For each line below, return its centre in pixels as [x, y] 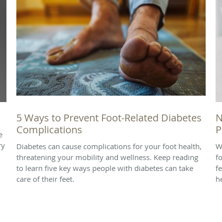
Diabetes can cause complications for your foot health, [109, 146]
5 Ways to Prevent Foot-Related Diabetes [109, 117]
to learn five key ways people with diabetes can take [105, 168]
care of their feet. [45, 179]
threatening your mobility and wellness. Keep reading [107, 157]
